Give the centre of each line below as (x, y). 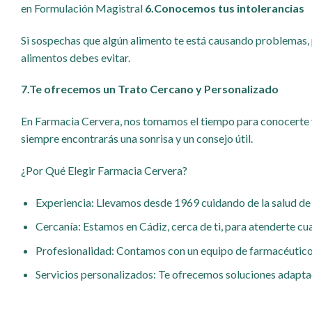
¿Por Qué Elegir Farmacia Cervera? (104, 170)
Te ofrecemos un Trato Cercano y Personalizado (154, 89)
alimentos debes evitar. (76, 57)
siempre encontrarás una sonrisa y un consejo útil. (137, 139)
